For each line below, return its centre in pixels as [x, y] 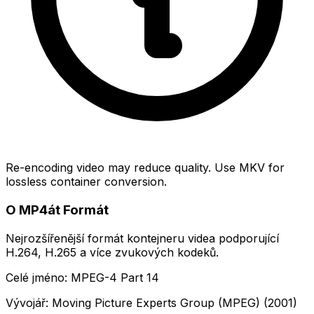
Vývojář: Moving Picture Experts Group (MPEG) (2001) [151, 302]
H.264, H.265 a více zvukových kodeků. [112, 252]
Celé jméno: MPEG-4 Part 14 [82, 277]
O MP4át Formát [57, 210]
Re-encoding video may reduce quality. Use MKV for [145, 168]
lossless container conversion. [86, 182]
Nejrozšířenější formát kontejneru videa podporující [142, 238]
